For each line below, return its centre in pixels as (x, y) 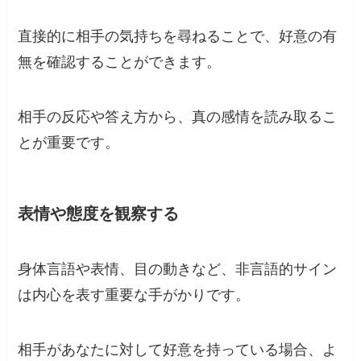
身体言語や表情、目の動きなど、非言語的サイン (178, 270)
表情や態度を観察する (99, 214)
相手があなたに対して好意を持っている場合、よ (178, 350)
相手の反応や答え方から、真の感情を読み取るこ (178, 116)
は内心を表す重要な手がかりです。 (134, 295)
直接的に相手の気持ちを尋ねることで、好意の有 (178, 37)
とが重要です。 (69, 142)
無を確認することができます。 (120, 62)
